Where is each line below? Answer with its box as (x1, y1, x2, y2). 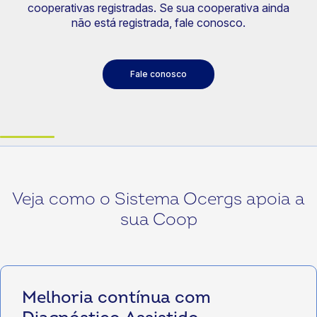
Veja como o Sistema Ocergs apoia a (12, 189, 305, 209)
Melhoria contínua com (22, 287, 211, 308)
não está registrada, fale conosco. (71, 16, 246, 30)
